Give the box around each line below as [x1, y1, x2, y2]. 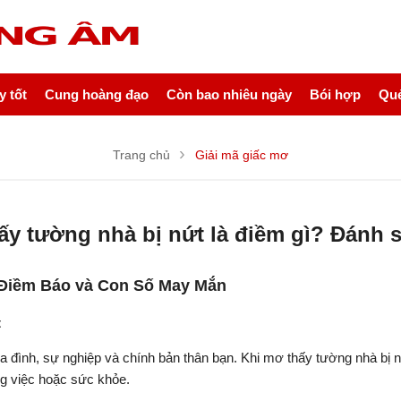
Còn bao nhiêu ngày [166, 87, 292, 102]
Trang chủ [113, 148, 170, 162]
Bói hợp [310, 87, 361, 102]
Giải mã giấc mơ [195, 148, 288, 162]
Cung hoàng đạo [45, 87, 149, 102]
